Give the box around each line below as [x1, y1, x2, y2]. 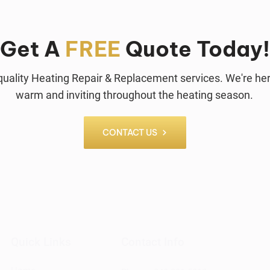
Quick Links [11, 235, 71, 249]
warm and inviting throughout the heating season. [16, 89, 253, 101]
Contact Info [121, 235, 184, 249]
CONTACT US [102, 127, 157, 138]
